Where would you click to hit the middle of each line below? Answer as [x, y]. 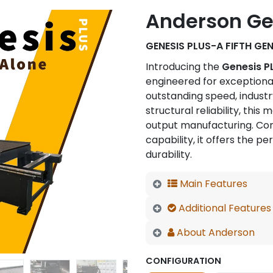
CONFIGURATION [183, 261]
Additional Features [224, 208]
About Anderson [214, 232]
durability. [169, 154]
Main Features [212, 184]
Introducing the [184, 67]
